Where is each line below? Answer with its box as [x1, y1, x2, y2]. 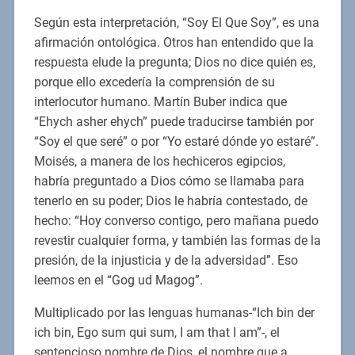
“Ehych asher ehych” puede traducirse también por [33, 114, 314, 130]
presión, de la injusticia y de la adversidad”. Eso [33, 253, 298, 269]
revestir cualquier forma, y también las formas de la [33, 233, 321, 249]
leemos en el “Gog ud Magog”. [33, 273, 203, 288]
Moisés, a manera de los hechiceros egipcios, [33, 154, 285, 170]
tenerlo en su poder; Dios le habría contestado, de [33, 193, 307, 209]
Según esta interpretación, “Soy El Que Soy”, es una [33, 15, 319, 31]
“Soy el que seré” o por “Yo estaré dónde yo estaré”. [33, 134, 319, 150]
